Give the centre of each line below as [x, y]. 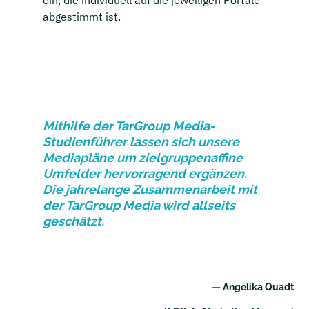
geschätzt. [74, 221]
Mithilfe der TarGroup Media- [129, 126]
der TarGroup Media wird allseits [139, 205]
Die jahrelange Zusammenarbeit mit [150, 189]
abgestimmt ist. [82, 16]
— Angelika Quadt [252, 287]
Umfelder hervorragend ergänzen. [145, 173]
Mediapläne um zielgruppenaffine [143, 157]
